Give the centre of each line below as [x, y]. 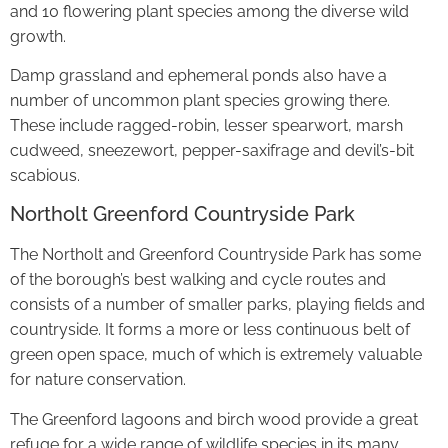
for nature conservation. [98, 380]
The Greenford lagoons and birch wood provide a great [214, 419]
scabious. [45, 175]
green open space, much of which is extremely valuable [216, 355]
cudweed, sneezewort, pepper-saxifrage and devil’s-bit [212, 150]
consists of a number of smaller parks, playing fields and [217, 305]
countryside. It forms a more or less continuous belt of [210, 330]
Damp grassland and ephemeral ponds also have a [198, 75]
